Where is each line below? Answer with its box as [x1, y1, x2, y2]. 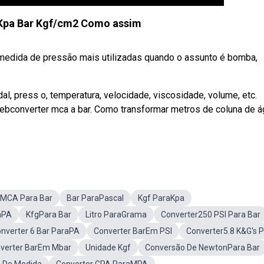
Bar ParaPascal [67, 193, 124, 203]
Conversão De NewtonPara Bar [145, 243, 260, 252]
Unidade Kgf [85, 243, 131, 252]
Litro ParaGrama [85, 210, 147, 219]
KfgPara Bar [26, 210, 71, 219]
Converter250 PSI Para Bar [161, 210, 260, 219]
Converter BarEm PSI [94, 226, 172, 236]
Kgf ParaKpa [138, 193, 184, 203]
